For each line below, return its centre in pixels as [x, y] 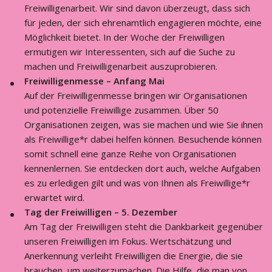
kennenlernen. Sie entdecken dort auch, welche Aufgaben [142, 168]
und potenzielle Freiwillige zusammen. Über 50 [121, 110]
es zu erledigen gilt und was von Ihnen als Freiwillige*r [137, 183]
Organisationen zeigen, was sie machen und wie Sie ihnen [144, 124]
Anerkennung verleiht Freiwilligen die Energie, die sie [134, 256]
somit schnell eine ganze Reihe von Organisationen [130, 154]
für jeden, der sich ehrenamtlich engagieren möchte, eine [143, 22]
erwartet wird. [54, 197]
